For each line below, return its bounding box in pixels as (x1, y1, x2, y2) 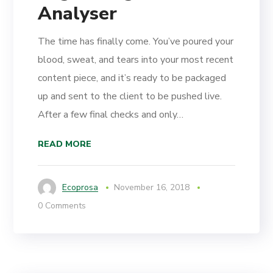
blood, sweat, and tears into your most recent (38, 53, 234, 67)
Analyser (38, 1, 118, 27)
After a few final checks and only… (38, 108, 184, 122)
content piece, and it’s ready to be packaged (38, 71, 227, 85)
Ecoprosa (62, 182, 99, 194)
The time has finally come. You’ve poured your (38, 35, 234, 49)
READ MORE (38, 138, 92, 151)
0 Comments (38, 200, 87, 212)
